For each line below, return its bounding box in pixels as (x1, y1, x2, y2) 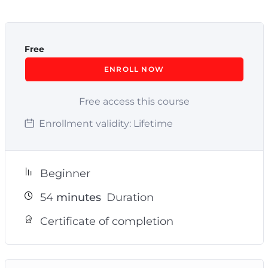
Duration (103, 190, 154, 204)
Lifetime (133, 117, 173, 129)
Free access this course (78, 95, 190, 107)
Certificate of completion (39, 214, 173, 228)
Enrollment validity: (38, 117, 131, 129)
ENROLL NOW (104, 64, 164, 74)
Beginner (39, 166, 90, 180)
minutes (53, 190, 101, 204)
